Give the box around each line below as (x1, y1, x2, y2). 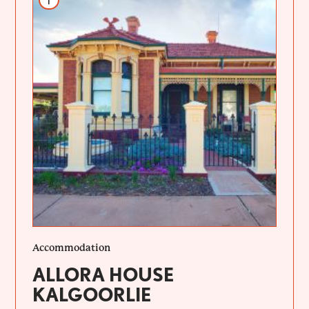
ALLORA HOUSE (32, 263, 175, 286)
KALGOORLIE (32, 283, 152, 306)
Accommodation (32, 242, 111, 254)
